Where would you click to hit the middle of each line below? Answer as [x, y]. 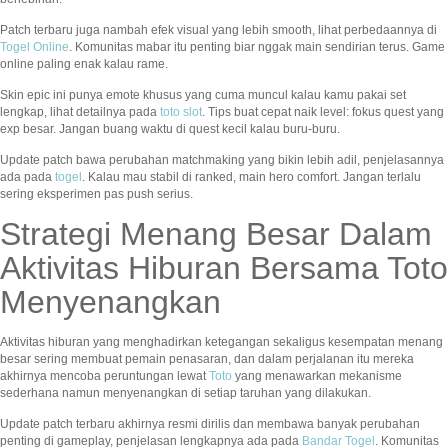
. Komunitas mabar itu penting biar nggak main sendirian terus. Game [257, 47]
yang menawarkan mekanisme [317, 376]
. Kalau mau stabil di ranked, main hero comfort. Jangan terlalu [251, 177]
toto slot [181, 112]
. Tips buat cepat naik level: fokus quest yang [323, 112]
